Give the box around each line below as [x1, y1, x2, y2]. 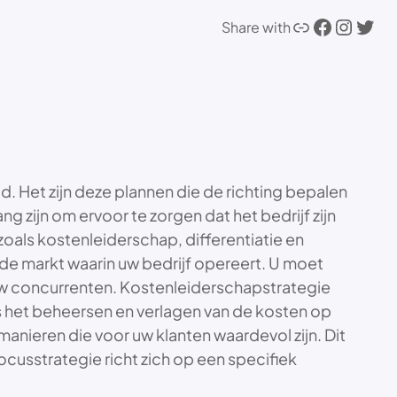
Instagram [332, 12, 352, 40]
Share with [222, 18, 291, 37]
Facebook [311, 12, 323, 40]
